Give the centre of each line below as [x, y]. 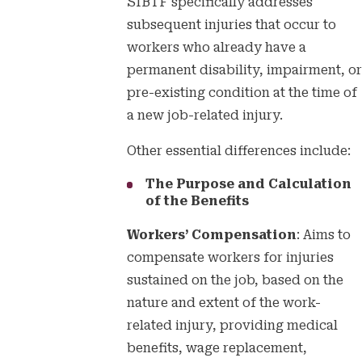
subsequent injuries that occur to [231, 25]
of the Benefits [198, 202]
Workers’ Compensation [211, 236]
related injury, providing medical [232, 326]
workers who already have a [216, 48]
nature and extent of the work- [223, 303]
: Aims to [323, 236]
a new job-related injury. [204, 116]
